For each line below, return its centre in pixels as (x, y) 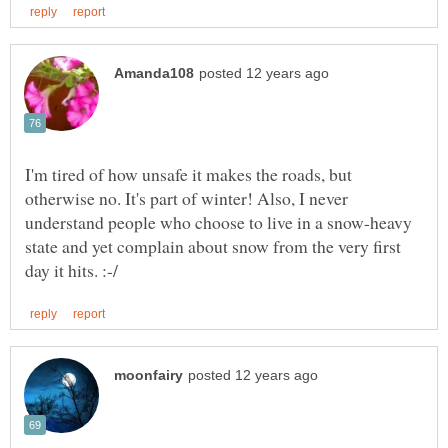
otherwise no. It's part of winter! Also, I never (186, 197)
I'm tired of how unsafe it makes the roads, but (188, 173)
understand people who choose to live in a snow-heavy (218, 221)
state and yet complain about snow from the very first (213, 245)
